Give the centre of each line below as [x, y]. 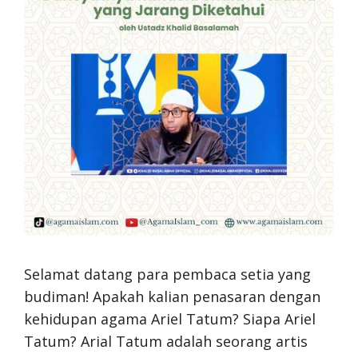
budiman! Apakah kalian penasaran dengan [172, 296]
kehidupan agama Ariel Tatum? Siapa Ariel [170, 319]
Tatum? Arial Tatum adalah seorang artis [166, 341]
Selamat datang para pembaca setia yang [167, 274]
